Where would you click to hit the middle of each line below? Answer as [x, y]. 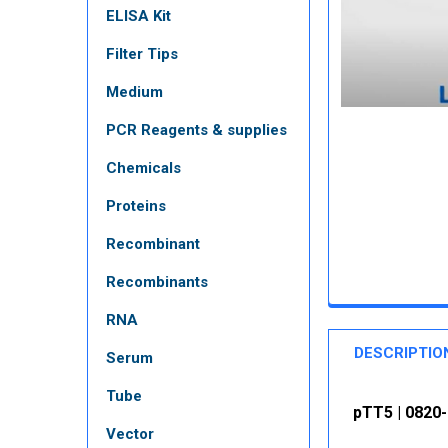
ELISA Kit [138, 15]
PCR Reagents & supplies [196, 129]
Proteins [136, 205]
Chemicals [143, 167]
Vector [130, 433]
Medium [134, 91]
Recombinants [157, 281]
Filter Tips [142, 53]
